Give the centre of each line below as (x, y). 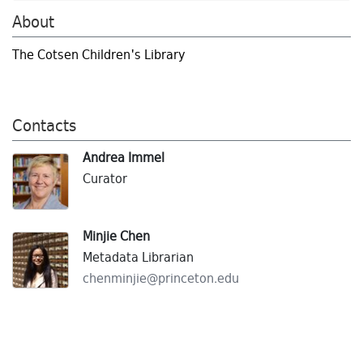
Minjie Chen (116, 238)
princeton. (188, 280)
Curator (105, 180)
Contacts (44, 127)
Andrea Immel (124, 159)
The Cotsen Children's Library (99, 56)
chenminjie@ (120, 280)
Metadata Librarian (138, 259)
